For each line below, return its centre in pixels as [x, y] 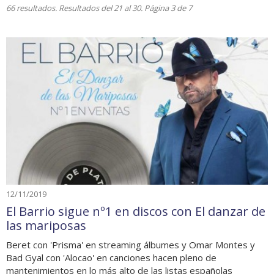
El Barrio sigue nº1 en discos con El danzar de [136, 211]
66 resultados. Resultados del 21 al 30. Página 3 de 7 [99, 8]
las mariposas [46, 225]
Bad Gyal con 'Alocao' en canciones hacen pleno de [111, 257]
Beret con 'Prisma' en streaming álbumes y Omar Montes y [131, 245]
